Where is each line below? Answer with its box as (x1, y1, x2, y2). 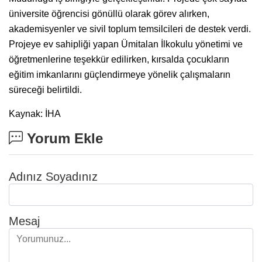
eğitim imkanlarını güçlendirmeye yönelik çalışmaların (9, 69, 230, 80)
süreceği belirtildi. (9, 84, 82, 95)
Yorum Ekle (23, 130, 103, 146)
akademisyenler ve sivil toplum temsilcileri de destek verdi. (9, 23, 251, 34)
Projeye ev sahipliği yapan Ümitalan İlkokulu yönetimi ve (9, 39, 243, 49)
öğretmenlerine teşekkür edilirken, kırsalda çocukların (9, 54, 229, 64)
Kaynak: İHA (9, 108, 61, 119)
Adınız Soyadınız (9, 170, 98, 183)
